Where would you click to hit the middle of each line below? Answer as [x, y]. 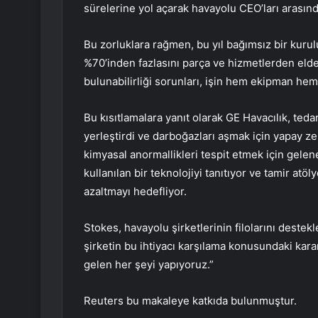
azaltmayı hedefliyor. [135, 192]
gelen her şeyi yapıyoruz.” [149, 265]
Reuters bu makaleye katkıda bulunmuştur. [190, 301]
